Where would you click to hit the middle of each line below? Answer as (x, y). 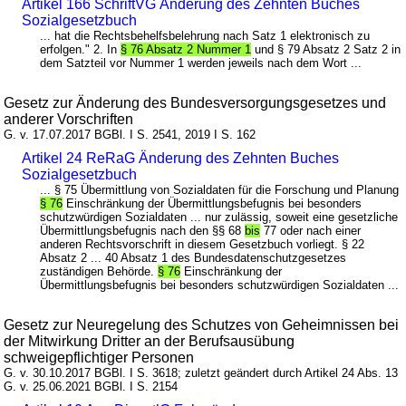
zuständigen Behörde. (99, 272)
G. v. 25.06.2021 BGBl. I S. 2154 (91, 387)
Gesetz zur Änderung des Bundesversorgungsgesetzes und (195, 103)
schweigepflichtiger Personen (99, 358)
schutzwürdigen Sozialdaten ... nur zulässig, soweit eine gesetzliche (219, 217)
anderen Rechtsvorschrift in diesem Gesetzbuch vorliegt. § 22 (203, 245)
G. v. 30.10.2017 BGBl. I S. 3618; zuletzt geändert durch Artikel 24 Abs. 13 (201, 373)
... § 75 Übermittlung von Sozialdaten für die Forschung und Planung (220, 190)
